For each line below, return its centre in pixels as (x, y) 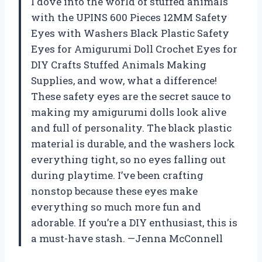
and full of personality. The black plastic (131, 127)
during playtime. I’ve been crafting (117, 175)
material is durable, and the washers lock (133, 143)
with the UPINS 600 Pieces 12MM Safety (129, 17)
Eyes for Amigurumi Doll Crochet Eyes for (134, 49)
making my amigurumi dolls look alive (129, 112)
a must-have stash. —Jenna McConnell (127, 238)
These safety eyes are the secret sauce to (131, 96)
